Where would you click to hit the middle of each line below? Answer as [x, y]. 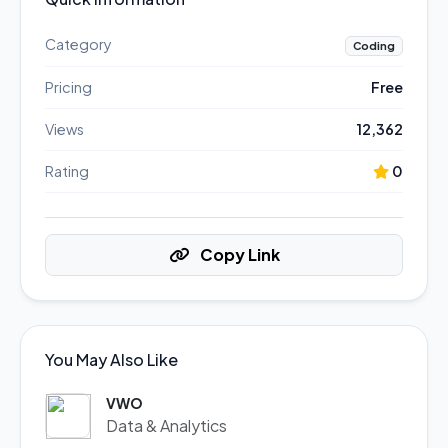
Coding [373, 45]
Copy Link [238, 254]
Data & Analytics [166, 425]
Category [78, 44]
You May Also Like [111, 359]
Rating [67, 171]
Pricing [68, 87]
